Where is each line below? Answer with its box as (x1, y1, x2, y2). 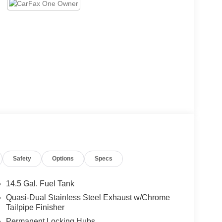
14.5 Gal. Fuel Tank (5, 179, 74, 188)
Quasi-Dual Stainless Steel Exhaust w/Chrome (5, 193, 170, 202)
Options (52, 155, 74, 162)
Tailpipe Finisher (5, 203, 64, 212)
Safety (13, 155, 32, 162)
